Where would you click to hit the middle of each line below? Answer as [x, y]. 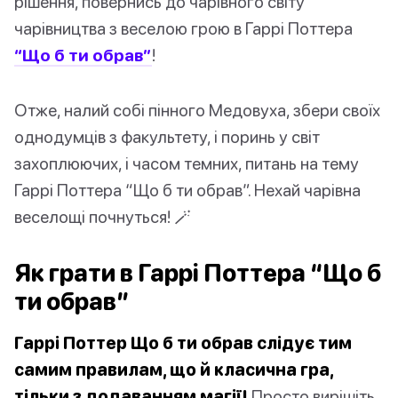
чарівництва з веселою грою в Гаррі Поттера [183, 28]
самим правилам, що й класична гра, [174, 370]
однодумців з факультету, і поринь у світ [167, 137]
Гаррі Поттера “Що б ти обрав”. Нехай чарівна [187, 190]
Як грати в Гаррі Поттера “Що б [198, 273]
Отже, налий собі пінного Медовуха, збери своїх [197, 110]
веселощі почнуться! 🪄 [103, 217]
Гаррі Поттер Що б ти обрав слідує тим [183, 343]
